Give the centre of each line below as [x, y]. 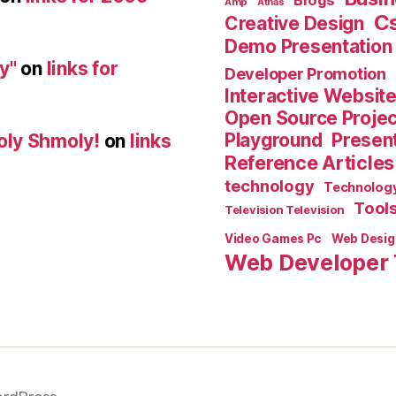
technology [270, 186]
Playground [274, 141]
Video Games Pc [274, 239]
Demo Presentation [308, 47]
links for [82, 68]
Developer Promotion [305, 74]
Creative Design [294, 24]
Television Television [285, 210]
